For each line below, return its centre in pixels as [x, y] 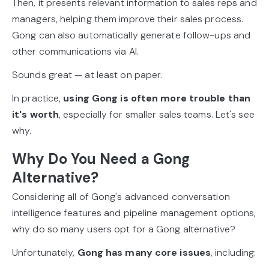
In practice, [38, 98]
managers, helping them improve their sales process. [128, 19]
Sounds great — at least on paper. [87, 74]
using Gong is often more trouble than [157, 98]
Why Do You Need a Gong [101, 159]
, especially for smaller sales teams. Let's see [157, 114]
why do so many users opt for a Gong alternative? [124, 229]
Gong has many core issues [144, 252]
